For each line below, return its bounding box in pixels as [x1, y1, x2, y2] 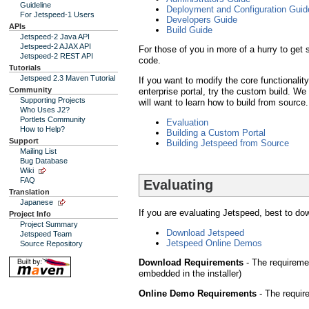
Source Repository [20, 239, 83, 248]
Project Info [9, 210, 51, 218]
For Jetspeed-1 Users [20, 10, 94, 19]
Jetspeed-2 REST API [20, 52, 93, 60]
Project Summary [20, 220, 78, 228]
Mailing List [20, 147, 57, 155]
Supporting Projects [20, 96, 86, 104]
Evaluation [166, 117, 208, 128]
